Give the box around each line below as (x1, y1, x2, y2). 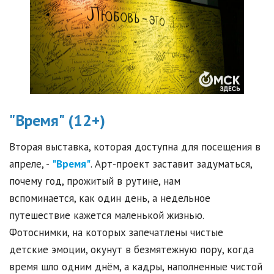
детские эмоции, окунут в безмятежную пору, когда (9, 243, 254, 257)
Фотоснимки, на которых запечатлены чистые (9, 226, 223, 240)
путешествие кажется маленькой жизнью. (9, 209, 204, 223)
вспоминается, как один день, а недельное (9, 191, 210, 206)
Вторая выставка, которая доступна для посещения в (9, 140, 261, 154)
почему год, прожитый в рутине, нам (9, 174, 180, 188)
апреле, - (9, 157, 52, 171)
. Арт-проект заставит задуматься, (91, 157, 252, 171)
